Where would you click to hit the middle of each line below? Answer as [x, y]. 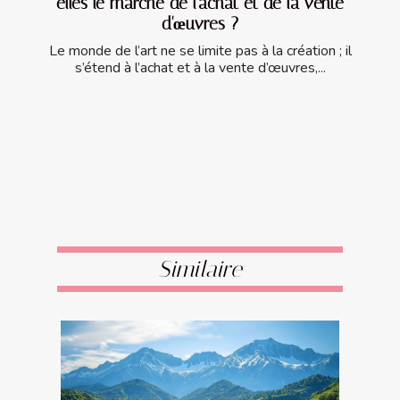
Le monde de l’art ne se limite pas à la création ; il [200, 51]
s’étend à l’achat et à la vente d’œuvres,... [200, 68]
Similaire [200, 270]
